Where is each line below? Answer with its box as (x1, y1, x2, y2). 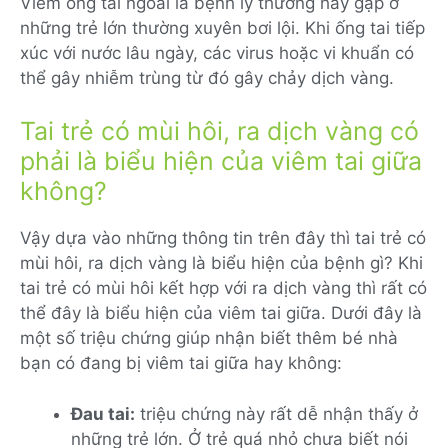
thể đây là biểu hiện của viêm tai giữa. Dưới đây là (20, 303, 422, 324)
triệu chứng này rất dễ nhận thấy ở (135, 403, 418, 424)
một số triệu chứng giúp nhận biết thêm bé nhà (20, 328, 398, 349)
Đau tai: (71, 403, 135, 424)
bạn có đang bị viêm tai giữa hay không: (20, 353, 342, 374)
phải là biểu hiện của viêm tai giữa (20, 146, 422, 177)
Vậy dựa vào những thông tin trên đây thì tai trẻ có (20, 228, 426, 249)
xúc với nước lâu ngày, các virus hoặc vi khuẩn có (20, 42, 414, 63)
